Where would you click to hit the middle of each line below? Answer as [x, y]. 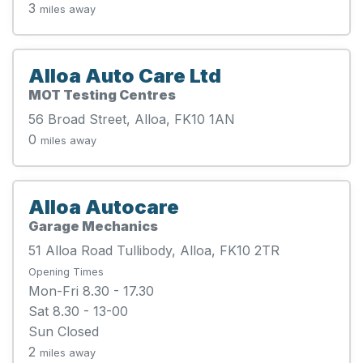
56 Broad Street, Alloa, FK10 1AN [132, 119]
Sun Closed [64, 331]
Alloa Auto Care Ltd [125, 75]
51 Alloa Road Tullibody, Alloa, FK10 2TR [154, 250]
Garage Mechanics [93, 226]
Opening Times [66, 271]
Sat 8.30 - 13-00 [78, 311]
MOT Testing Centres [102, 94]
